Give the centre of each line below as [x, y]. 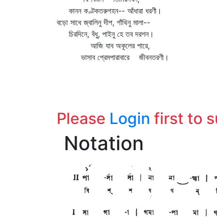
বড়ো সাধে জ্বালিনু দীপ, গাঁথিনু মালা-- [103, 22]
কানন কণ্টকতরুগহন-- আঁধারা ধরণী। [109, 11]
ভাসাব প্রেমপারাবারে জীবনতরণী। [113, 57]
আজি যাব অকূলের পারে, [103, 46]
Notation [104, 143]
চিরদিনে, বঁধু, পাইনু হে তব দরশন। [105, 34]
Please [83, 118]
